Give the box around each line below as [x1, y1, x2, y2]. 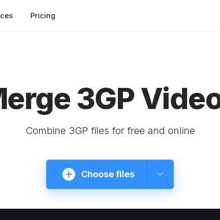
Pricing [30, 10, 55, 20]
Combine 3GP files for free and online [25, 125, 195, 137]
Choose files [81, 169, 135, 179]
